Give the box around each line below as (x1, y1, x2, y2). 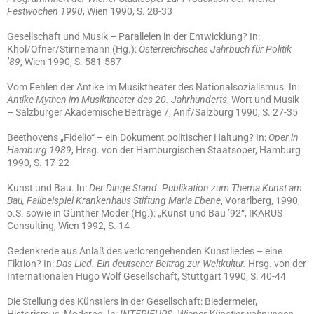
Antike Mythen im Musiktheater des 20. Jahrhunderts (7, 94, 227, 105)
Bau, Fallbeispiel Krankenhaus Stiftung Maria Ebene (7, 195, 221, 206)
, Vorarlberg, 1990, (221, 195, 300, 206)
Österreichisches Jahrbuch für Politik (139, 43, 292, 55)
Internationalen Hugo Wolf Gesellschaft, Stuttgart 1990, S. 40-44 (7, 271, 286, 282)
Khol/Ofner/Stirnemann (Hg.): (7, 43, 139, 55)
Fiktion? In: (7, 258, 56, 269)
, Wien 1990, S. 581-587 (20, 56, 121, 67)
